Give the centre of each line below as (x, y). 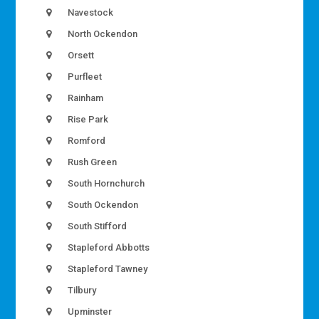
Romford (86, 141)
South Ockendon (102, 205)
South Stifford (96, 226)
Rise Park (87, 120)
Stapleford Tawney (107, 269)
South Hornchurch (105, 184)
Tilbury (81, 291)
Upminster (89, 312)
